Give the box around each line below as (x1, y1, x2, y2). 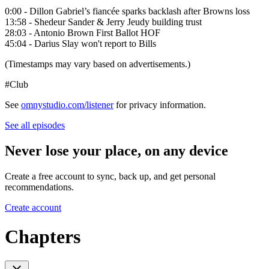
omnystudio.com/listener (21, 99, 113, 110)
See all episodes (5, 119, 65, 130)
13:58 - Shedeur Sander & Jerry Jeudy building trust (5, 16, 202, 27)
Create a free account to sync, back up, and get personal (5, 171, 216, 181)
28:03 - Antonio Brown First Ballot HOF (5, 27, 160, 38)
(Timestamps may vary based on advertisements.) (5, 58, 190, 69)
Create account (5, 202, 61, 213)
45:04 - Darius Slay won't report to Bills (5, 38, 156, 49)
